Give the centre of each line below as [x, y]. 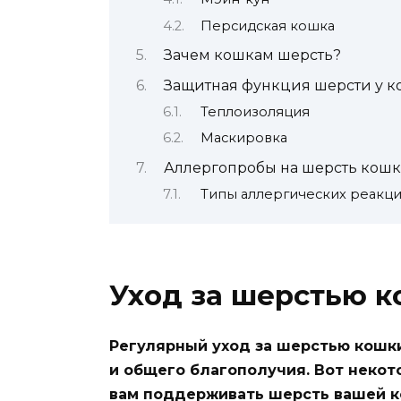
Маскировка [243, 138]
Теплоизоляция [255, 111]
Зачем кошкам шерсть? [252, 55]
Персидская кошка [267, 26]
